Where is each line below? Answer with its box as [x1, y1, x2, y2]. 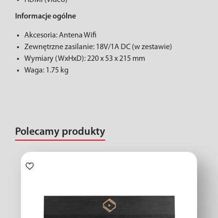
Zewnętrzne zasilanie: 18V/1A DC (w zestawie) [24, 43, 172, 51]
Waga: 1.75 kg [24, 67, 69, 74]
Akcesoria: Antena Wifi [24, 32, 96, 39]
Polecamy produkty [15, 127, 105, 138]
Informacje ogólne [15, 13, 76, 20]
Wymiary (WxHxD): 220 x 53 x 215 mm [24, 55, 145, 63]
